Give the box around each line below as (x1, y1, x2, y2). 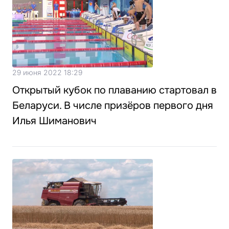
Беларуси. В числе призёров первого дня (12, 99, 213, 112)
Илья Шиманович (12, 114, 97, 128)
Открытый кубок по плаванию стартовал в (12, 84, 217, 97)
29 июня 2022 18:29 (12, 68, 82, 77)
